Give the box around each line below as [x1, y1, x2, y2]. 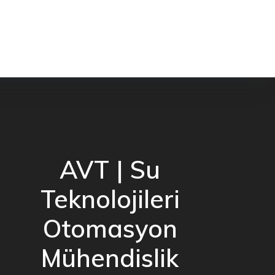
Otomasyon [42, 212, 177, 244]
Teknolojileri [40, 183, 180, 214]
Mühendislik [41, 242, 179, 273]
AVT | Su [60, 153, 161, 185]
